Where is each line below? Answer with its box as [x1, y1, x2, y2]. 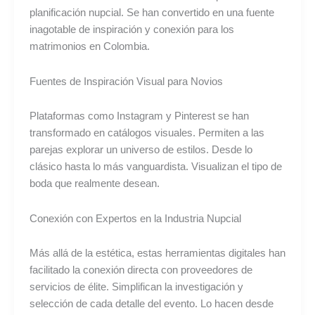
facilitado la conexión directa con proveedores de [29, 264, 252, 276]
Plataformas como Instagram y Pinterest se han [29, 110, 249, 122]
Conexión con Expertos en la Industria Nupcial [29, 212, 241, 224]
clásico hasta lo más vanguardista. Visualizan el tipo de [29, 161, 282, 173]
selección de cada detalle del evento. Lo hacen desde [29, 298, 274, 310]
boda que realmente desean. [29, 178, 160, 190]
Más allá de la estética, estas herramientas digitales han [29, 247, 285, 259]
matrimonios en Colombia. [29, 41, 150, 53]
